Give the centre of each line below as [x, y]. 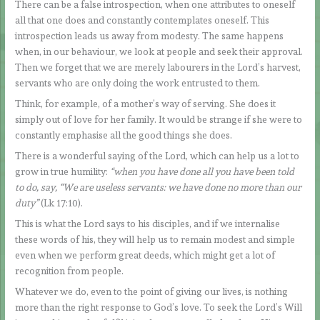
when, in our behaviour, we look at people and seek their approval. [159, 52]
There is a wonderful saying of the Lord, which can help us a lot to [157, 156]
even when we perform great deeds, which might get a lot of [145, 255]
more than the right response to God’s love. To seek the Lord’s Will [159, 307]
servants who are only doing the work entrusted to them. [138, 83]
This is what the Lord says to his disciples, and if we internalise [148, 223]
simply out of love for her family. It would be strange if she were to [159, 120]
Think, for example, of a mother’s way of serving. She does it [146, 104]
